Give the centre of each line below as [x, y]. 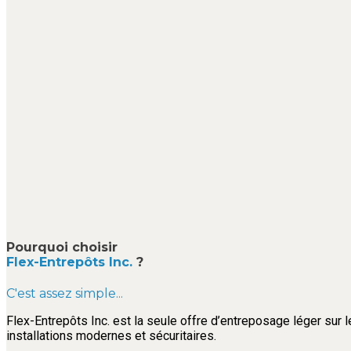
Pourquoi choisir [62, 248]
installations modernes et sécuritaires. [111, 336]
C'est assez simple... [65, 294]
